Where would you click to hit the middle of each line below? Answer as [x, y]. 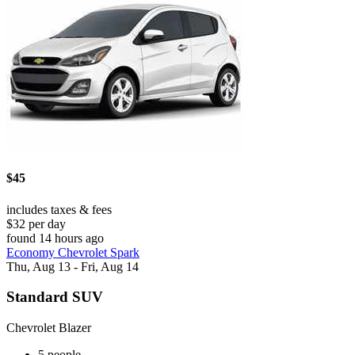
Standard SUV [55, 297]
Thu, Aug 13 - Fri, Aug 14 [73, 266]
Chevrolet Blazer [49, 328]
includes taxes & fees [59, 209]
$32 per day [36, 223]
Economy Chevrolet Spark [73, 252]
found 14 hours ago [55, 238]
